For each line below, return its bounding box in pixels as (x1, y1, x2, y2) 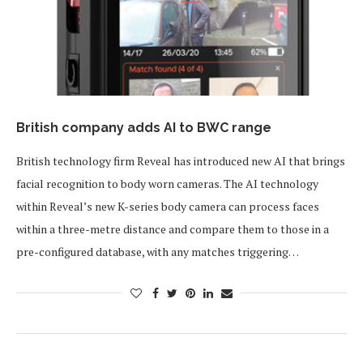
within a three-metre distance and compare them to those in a (16, 221, 329, 237)
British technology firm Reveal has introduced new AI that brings (16, 153, 345, 169)
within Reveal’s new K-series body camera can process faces (16, 199, 319, 214)
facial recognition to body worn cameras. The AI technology (16, 176, 318, 191)
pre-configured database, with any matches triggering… (16, 244, 299, 259)
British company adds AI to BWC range (16, 120, 271, 135)
